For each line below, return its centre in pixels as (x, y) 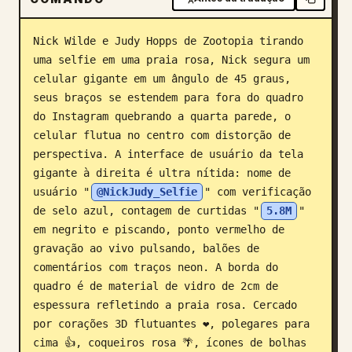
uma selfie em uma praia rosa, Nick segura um (171, 60)
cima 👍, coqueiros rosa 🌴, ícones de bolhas (170, 343)
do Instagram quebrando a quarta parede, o (162, 116)
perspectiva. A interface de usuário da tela (168, 154)
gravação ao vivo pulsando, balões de (146, 248)
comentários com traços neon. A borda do (156, 267)
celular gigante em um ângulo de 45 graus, (162, 79)
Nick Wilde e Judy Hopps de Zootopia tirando (168, 41)
